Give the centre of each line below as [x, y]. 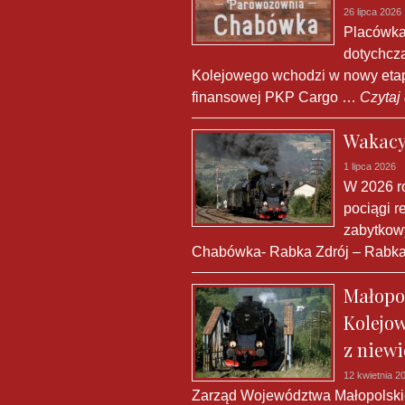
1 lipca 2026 [370, 166]
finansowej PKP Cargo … [274, 97]
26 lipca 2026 [372, 12]
